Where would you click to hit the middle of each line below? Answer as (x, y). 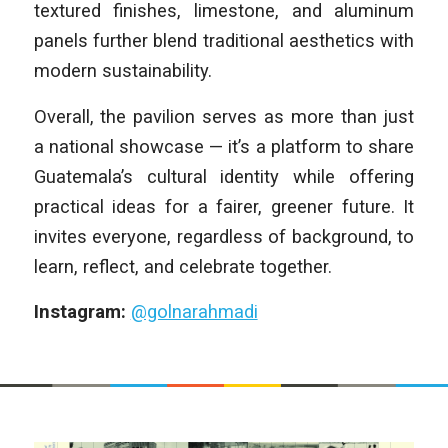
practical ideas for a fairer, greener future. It (224, 206)
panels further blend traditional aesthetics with (224, 40)
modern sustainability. (122, 70)
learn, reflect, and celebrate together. (182, 266)
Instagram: (82, 312)
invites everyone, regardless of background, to (224, 236)
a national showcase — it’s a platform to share (224, 146)
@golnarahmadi (194, 312)
